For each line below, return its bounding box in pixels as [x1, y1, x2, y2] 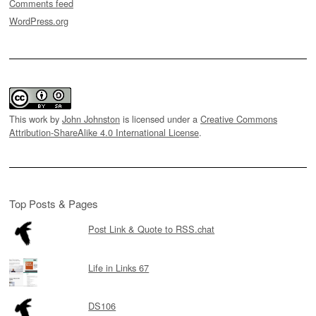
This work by [9, 111, 62, 126]
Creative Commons [200, 111, 277, 126]
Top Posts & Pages [9, 195, 98, 211]
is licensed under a [120, 111, 200, 126]
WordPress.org [9, 13, 68, 28]
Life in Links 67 [88, 260, 150, 274]
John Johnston [62, 111, 120, 126]
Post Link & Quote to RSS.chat [88, 221, 215, 236]
